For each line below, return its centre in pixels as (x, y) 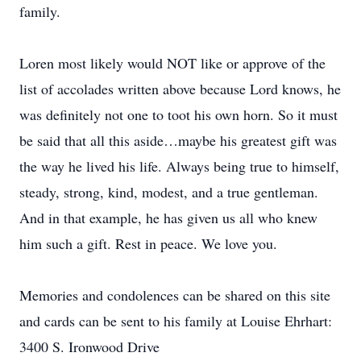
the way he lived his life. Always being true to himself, (179, 166)
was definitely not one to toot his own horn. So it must (178, 114)
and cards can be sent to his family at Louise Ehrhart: (176, 321)
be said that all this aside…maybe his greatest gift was (178, 140)
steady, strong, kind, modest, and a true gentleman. (169, 192)
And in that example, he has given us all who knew (168, 218)
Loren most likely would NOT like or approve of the (172, 63)
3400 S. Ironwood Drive (89, 346)
